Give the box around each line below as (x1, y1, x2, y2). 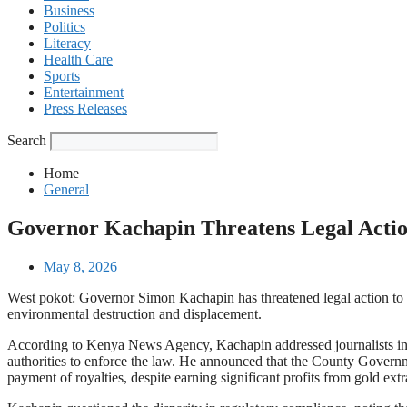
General (44, 182, 89, 197)
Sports (44, 68, 80, 84)
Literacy (44, 35, 91, 51)
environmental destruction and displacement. (7, 305, 262, 322)
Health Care (44, 52, 113, 67)
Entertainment (44, 84, 124, 100)
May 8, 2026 (44, 258, 117, 274)
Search (7, 133, 46, 148)
